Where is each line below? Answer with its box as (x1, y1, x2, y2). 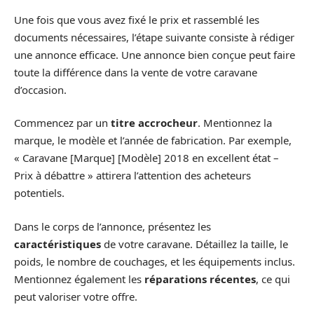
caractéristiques (14, 236, 101, 251)
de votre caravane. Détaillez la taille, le (101, 236, 288, 251)
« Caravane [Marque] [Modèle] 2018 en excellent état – (14, 151, 279, 165)
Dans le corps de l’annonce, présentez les (14, 219, 211, 233)
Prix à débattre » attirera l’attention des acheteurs (14, 168, 251, 182)
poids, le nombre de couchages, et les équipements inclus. (14, 254, 295, 268)
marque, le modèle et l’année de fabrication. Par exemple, (14, 133, 292, 147)
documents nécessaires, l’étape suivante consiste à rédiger (14, 29, 294, 44)
